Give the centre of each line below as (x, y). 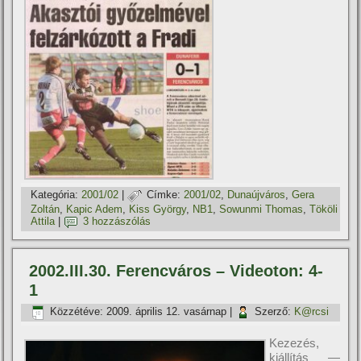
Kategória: (55, 195)
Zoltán (46, 209)
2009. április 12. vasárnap (167, 312)
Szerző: (273, 312)
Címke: (164, 195)
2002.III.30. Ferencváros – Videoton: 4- (176, 270)
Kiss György (158, 209)
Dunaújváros (257, 195)
